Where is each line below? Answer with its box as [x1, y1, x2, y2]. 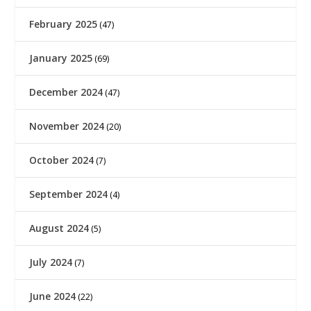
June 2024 [29, 289, 76, 303]
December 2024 [29, 85, 103, 99]
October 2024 [29, 153, 94, 167]
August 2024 [29, 221, 90, 235]
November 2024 [29, 119, 105, 133]
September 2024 [29, 187, 108, 201]
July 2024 [29, 255, 73, 269]
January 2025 [29, 51, 93, 65]
